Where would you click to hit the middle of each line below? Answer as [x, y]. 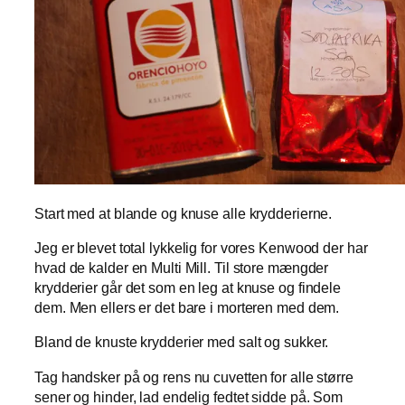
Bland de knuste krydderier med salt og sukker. [182, 342]
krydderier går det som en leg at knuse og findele [188, 288]
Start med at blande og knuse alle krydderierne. [184, 213]
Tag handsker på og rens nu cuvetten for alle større [194, 377]
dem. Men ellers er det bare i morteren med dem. [187, 308]
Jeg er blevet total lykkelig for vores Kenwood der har [201, 248]
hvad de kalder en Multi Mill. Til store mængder [182, 268]
